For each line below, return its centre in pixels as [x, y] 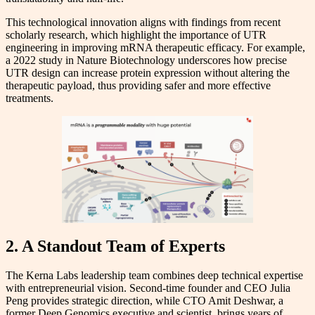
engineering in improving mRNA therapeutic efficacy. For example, [155, 48]
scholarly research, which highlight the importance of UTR [136, 35]
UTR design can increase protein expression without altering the [148, 73]
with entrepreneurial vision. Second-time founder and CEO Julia [148, 288]
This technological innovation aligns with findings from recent [143, 22]
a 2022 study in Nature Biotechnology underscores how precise [146, 60]
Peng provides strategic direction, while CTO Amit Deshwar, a [144, 301]
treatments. [30, 98]
